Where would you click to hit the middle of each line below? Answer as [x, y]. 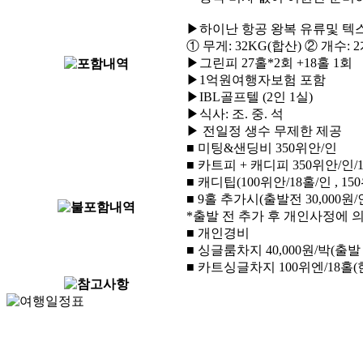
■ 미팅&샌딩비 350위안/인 [262, 147]
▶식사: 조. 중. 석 [235, 113]
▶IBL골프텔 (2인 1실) [250, 96]
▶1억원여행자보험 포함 [256, 79]
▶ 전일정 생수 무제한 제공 [264, 130]
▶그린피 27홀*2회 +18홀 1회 [269, 62]
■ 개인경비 [218, 233]
